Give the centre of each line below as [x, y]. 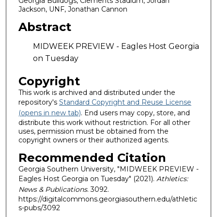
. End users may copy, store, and [135, 113]
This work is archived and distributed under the [97, 93]
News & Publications [53, 189]
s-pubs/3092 [39, 208]
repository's [39, 102]
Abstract [45, 27]
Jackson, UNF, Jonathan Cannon [73, 9]
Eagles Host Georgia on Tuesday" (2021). [87, 178]
